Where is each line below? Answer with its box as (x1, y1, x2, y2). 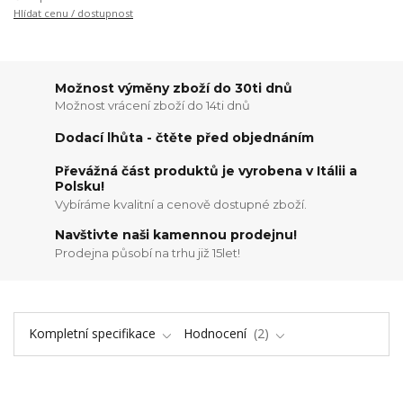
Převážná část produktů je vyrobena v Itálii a (55, 163, 358, 180)
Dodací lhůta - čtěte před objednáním (55, 129, 315, 146)
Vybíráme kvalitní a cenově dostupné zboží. (55, 196, 308, 211)
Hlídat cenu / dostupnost (13, 6, 133, 21)
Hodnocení (184, 324, 250, 342)
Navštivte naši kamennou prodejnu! (55, 227, 298, 244)
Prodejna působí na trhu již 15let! (55, 246, 241, 261)
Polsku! (55, 178, 105, 195)
